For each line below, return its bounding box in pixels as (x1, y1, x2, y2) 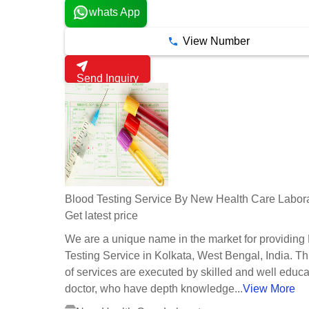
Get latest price (65, 210, 138, 222)
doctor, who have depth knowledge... (65, 283, 243, 295)
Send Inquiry (77, 72, 139, 84)
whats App (88, 6, 140, 19)
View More (243, 283, 295, 295)
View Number (182, 35, 250, 48)
